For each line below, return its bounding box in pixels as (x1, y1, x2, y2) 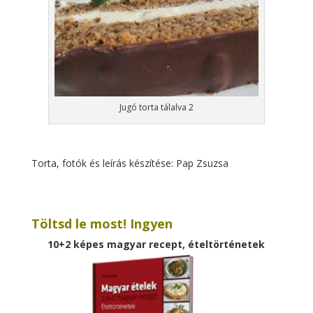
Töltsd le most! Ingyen (31, 215, 173, 232)
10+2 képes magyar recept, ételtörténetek (48, 238, 265, 251)
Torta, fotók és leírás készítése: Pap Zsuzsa (31, 156, 228, 170)
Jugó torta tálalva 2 (119, 101, 194, 113)
